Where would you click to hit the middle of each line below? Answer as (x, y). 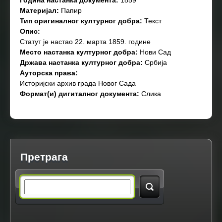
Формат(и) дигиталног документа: (81, 94)
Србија (156, 62)
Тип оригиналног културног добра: (82, 21)
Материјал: (40, 10)
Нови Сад (155, 52)
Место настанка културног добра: (80, 52)
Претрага (44, 157)
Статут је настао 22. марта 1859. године (85, 42)
